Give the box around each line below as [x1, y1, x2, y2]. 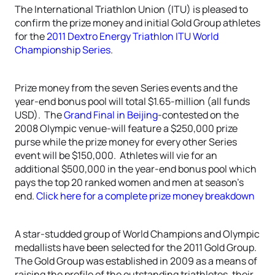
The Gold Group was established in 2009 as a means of [15, 254, 257, 268]
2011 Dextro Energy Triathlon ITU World [47, 29, 219, 43]
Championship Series [15, 43, 110, 56]
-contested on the [158, 108, 239, 122]
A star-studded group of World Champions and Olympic [15, 227, 260, 241]
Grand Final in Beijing [62, 108, 158, 122]
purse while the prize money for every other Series [15, 135, 237, 149]
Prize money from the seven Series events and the [15, 81, 238, 95]
